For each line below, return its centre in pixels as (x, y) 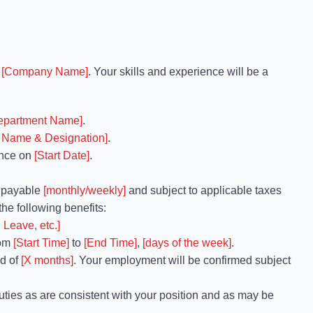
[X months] (47, 260)
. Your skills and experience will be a (178, 72)
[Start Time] (41, 243)
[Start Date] (62, 155)
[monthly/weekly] (85, 190)
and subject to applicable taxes (204, 190)
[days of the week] (187, 243)
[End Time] (110, 243)
